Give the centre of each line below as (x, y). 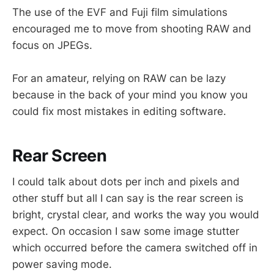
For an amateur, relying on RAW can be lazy (119, 78)
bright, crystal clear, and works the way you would (136, 215)
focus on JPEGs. (52, 45)
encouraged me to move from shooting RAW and (132, 28)
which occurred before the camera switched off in (135, 248)
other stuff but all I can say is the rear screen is (128, 198)
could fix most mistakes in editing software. (119, 111)
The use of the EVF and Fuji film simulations (120, 12)
